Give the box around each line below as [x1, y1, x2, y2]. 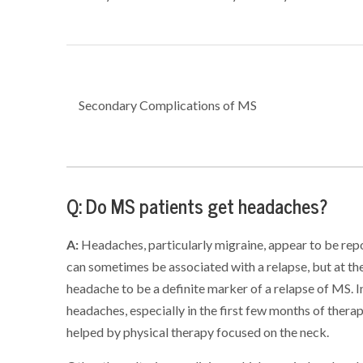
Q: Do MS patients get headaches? [66, 194, 329, 220]
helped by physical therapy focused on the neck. [66, 323, 330, 340]
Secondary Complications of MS [79, 96, 258, 113]
